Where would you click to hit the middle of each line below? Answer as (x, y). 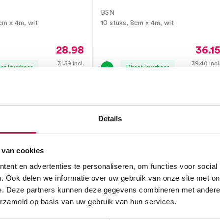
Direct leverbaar (148, 67)
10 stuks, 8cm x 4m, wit (137, 23)
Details (110, 118)
